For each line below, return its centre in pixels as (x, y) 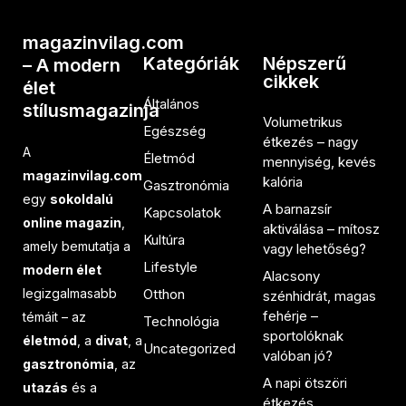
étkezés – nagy (311, 141)
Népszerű (305, 63)
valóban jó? (298, 355)
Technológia (181, 321)
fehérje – (291, 315)
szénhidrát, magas (320, 295)
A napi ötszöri (305, 382)
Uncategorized (189, 348)
